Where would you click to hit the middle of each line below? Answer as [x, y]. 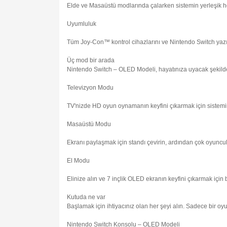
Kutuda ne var [86, 197]
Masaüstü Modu [89, 124]
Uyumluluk [82, 24]
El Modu [78, 161]
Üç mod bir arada [91, 61]
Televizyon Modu [90, 88]
